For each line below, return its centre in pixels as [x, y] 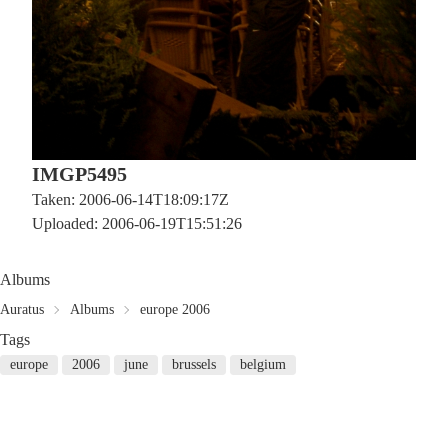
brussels [194, 364]
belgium [263, 364]
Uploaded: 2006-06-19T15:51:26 [137, 223]
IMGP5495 [79, 174]
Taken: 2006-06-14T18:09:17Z [130, 199]
